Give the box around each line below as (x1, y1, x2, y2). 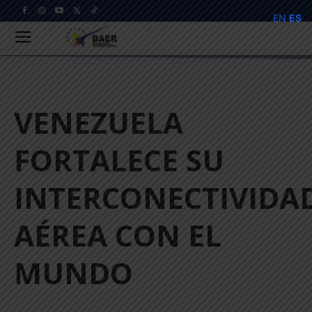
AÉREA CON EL (14, 215, 221, 256)
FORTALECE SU (14, 140, 224, 180)
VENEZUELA (14, 102, 183, 143)
